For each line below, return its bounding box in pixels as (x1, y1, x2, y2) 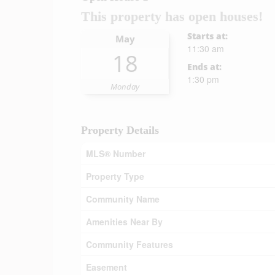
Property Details (81, 124, 159, 136)
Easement (86, 261, 127, 273)
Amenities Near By (86, 215, 163, 228)
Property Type (86, 170, 144, 182)
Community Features (86, 238, 173, 250)
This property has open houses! (81, 9, 263, 24)
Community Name (86, 193, 160, 205)
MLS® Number (86, 147, 145, 160)
